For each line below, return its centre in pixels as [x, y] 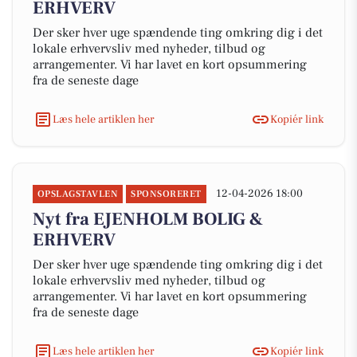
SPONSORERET [166, 194]
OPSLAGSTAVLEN [78, 194]
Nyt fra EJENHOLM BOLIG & [148, 219]
